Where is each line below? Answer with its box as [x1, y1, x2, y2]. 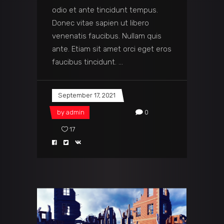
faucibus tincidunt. [52, 57, 118, 67]
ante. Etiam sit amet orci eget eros [52, 44, 171, 54]
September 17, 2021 [58, 91, 115, 99]
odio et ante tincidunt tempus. [52, 5, 158, 15]
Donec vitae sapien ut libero [52, 18, 149, 28]
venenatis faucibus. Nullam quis [52, 31, 161, 41]
